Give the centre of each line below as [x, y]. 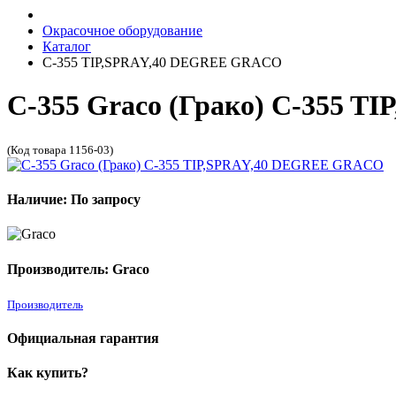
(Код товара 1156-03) [60, 149]
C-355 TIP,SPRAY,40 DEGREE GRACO [162, 62]
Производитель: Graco [78, 269]
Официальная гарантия [83, 339]
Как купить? [48, 373]
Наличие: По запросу [74, 200]
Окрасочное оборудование [122, 30]
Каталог [67, 46]
